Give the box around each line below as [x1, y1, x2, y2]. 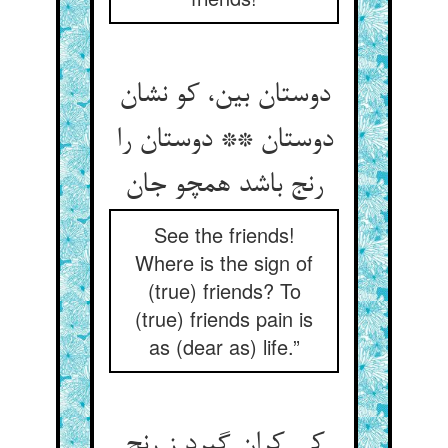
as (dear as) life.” [148, 332, 300, 361]
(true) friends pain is [135, 304, 313, 333]
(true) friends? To [147, 276, 301, 305]
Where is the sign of [135, 248, 313, 277]
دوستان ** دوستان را [115, 125, 333, 157]
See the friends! [153, 220, 295, 249]
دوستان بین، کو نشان [118, 80, 330, 112]
